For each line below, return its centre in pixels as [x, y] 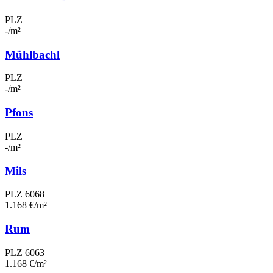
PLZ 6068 [25, 194]
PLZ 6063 [25, 252]
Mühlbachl [32, 54]
